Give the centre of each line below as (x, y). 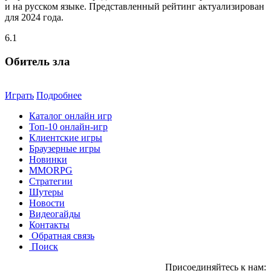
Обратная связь (63, 236)
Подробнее (59, 96)
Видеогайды (55, 214)
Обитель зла (38, 61)
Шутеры (46, 192)
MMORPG (51, 171)
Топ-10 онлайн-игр (68, 127)
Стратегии (51, 181)
